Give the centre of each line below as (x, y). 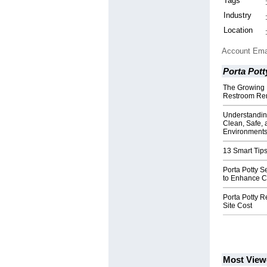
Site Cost (237, 206)
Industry (237, 15)
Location (238, 30)
